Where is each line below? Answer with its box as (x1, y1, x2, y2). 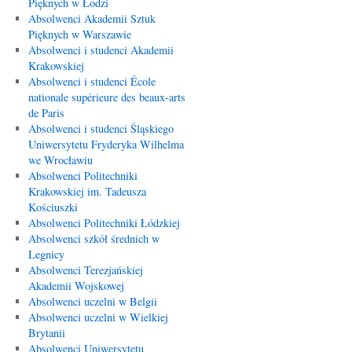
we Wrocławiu (27, 152, 93, 167)
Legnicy (27, 247, 64, 262)
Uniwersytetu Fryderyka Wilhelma (27, 137, 184, 152)
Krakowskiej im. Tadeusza (27, 184, 146, 199)
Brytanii (27, 325, 65, 340)
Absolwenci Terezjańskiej (27, 262, 143, 277)
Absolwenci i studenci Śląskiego (27, 121, 174, 136)
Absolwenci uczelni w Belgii (27, 294, 157, 309)
